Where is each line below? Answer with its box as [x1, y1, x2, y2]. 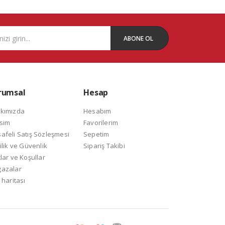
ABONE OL [124, 34, 153, 43]
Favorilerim [83, 118, 119, 128]
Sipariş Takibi [83, 141, 125, 151]
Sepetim [83, 130, 109, 139]
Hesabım [83, 106, 111, 116]
